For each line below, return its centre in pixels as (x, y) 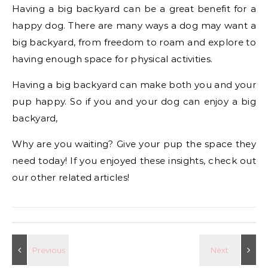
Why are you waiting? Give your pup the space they (134, 144)
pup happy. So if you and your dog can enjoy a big (134, 101)
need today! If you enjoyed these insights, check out (134, 160)
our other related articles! (71, 177)
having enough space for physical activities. (114, 59)
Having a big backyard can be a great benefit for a (134, 8)
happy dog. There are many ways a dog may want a (134, 25)
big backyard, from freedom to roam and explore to (134, 42)
